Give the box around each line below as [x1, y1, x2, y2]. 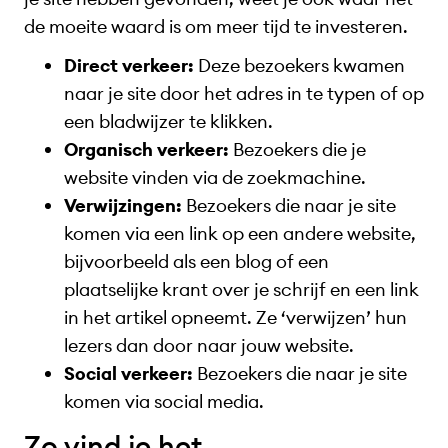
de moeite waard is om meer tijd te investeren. [24, 15, 408, 39]
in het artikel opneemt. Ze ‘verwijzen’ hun [64, 305, 407, 329]
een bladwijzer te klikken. [64, 109, 277, 133]
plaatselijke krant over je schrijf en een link [64, 277, 419, 301]
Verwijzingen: [64, 193, 182, 217]
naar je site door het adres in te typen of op [64, 81, 424, 105]
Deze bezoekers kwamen [194, 53, 405, 77]
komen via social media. [64, 389, 268, 413]
